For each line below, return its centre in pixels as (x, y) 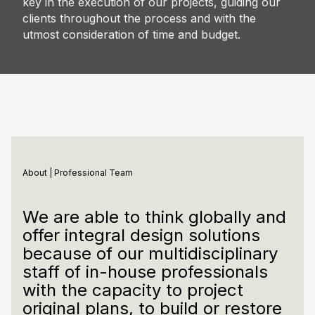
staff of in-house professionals (145, 272)
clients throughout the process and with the (139, 18)
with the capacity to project (133, 290)
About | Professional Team (78, 172)
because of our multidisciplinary (150, 254)
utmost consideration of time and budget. (131, 34)
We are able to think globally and (154, 217)
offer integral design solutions (141, 236)
